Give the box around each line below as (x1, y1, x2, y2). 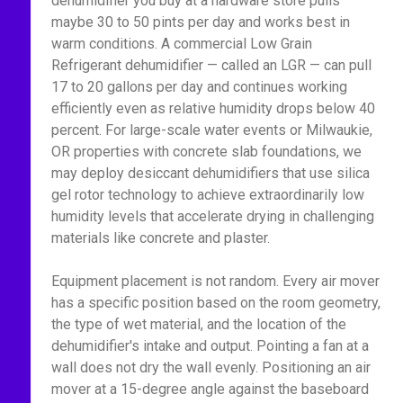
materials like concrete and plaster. (50, 229, 270, 246)
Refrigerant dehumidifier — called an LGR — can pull (50, 57, 372, 74)
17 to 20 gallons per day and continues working (50, 78, 347, 95)
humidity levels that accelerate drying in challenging (50, 208, 374, 225)
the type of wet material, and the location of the (50, 316, 346, 333)
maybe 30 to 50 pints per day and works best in (50, 13, 350, 31)
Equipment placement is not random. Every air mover (50, 273, 380, 290)
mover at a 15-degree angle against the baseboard (50, 381, 369, 398)
